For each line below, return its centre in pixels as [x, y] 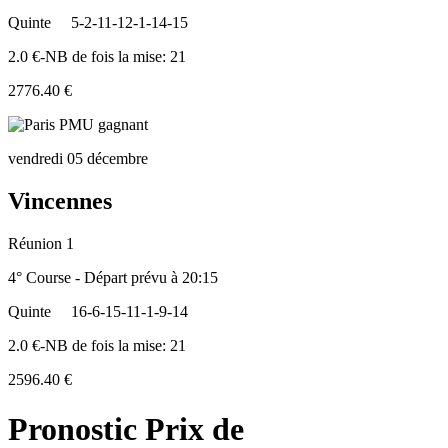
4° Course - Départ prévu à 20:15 [113, 278]
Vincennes [60, 201]
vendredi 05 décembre [78, 159]
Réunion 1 [41, 244]
